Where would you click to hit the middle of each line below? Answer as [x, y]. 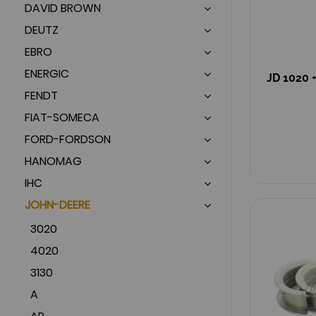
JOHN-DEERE [57, 205]
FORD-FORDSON [68, 139]
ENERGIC [47, 73]
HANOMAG [53, 161]
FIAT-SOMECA [62, 117]
